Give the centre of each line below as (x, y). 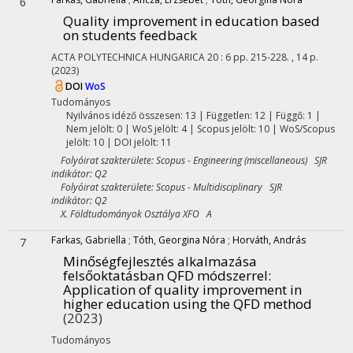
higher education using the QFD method (188, 304)
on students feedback (130, 35)
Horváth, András (269, 240)
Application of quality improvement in (182, 290)
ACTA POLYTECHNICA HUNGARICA (128, 57)
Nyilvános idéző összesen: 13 (131, 115)
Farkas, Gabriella (89, 240)
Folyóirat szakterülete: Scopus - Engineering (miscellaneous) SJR (189, 160)
